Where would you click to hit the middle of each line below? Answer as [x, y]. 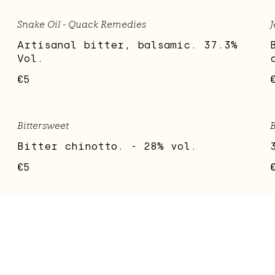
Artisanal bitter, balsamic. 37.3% [128, 45]
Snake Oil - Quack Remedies [82, 25]
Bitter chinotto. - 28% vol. [107, 147]
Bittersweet [43, 126]
